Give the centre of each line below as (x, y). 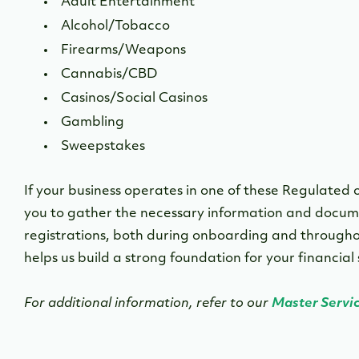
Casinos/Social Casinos (134, 99)
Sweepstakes (103, 147)
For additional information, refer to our (148, 304)
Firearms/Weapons (125, 50)
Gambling (94, 123)
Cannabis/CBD (109, 75)
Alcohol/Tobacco (117, 26)
